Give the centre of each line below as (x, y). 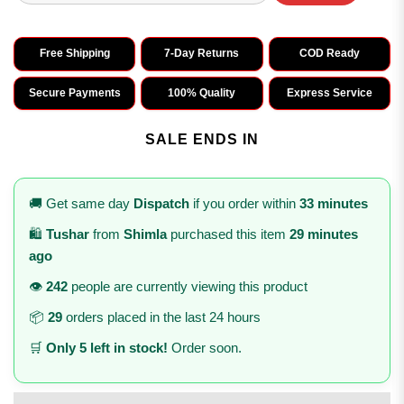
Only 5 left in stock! (107, 348)
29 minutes (324, 234)
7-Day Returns (202, 54)
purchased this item (228, 234)
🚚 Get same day (81, 204)
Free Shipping (74, 54)
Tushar (68, 234)
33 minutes (334, 204)
